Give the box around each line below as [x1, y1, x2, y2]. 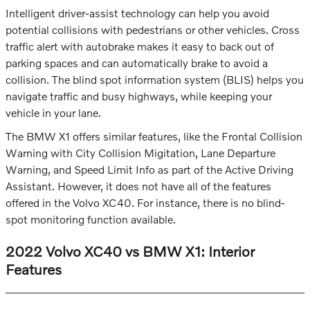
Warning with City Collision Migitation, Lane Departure [6, 146, 275, 160]
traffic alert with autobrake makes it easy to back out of [6, 39, 274, 53]
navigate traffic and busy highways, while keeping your [6, 89, 272, 103]
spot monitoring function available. [6, 212, 176, 226]
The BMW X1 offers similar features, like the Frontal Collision [6, 129, 302, 143]
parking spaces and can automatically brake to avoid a [6, 56, 268, 70]
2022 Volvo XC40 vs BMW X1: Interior [6, 242, 255, 260]
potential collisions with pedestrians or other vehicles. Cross [6, 23, 300, 37]
